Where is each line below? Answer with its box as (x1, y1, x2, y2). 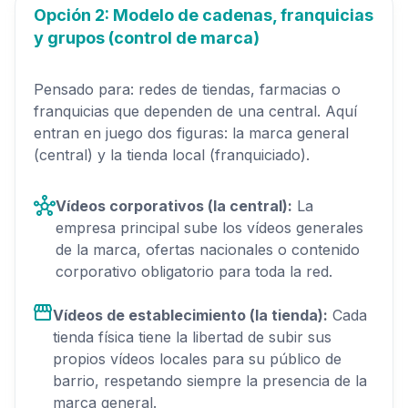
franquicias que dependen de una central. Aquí (34, 101, 357, 120)
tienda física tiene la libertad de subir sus (53, 327, 331, 346)
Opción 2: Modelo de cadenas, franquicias (34, 5, 373, 25)
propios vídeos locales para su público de (53, 349, 342, 368)
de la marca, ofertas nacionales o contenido (56, 240, 360, 259)
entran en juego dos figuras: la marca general (34, 123, 349, 142)
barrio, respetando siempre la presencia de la (53, 371, 367, 390)
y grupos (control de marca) (34, 27, 260, 47)
